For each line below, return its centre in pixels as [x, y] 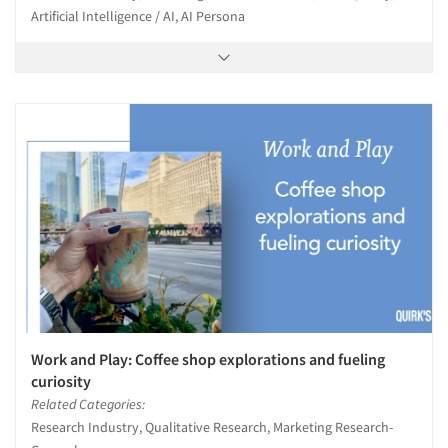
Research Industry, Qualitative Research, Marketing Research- [212, 426]
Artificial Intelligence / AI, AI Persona [138, 16]
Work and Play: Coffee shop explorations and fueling [208, 358]
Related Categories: [88, 403]
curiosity [61, 380]
